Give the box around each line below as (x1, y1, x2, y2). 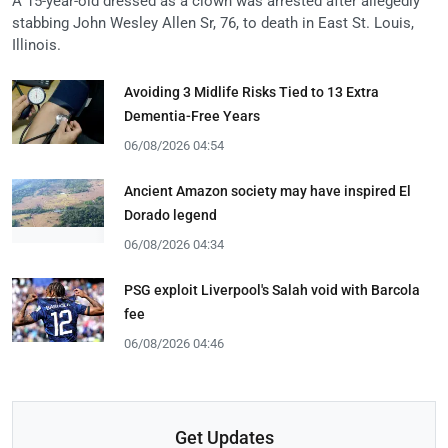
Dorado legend (124, 206, 217, 223)
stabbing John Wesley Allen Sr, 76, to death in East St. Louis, (12, 13, 414, 32)
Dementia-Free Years (124, 107, 260, 124)
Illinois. (12, 35, 61, 54)
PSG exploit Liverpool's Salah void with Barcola (124, 281, 420, 298)
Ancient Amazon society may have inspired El (124, 182, 411, 199)
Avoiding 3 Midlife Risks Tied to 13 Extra (124, 83, 379, 100)
